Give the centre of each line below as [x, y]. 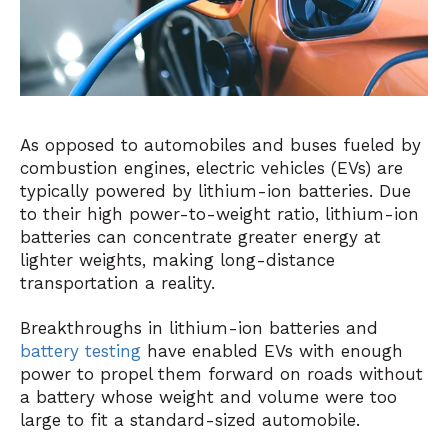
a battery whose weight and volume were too [208, 397]
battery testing [80, 351]
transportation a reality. [117, 282]
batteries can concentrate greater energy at [200, 236]
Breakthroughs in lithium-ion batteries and [199, 328]
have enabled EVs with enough [272, 351]
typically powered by [109, 190]
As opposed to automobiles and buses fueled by [220, 144]
